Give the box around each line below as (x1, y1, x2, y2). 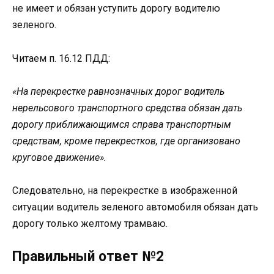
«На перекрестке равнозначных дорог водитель (12, 85, 224, 97)
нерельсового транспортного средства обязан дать (12, 102, 242, 114)
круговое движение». (12, 151, 106, 163)
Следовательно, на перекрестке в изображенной (12, 185, 237, 197)
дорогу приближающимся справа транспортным (12, 118, 231, 130)
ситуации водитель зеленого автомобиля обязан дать (12, 201, 258, 213)
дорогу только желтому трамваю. (12, 218, 168, 230)
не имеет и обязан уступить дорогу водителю (12, 2, 220, 15)
